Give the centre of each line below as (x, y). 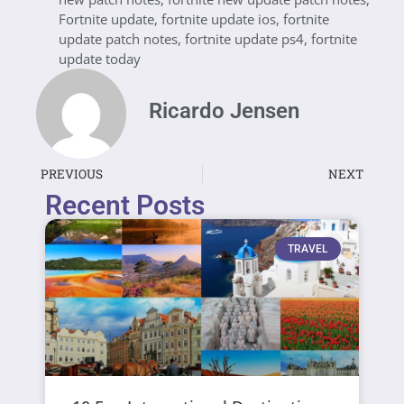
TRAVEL (308, 249)
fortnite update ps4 (244, 38)
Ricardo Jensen (224, 110)
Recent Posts (125, 205)
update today (100, 58)
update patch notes (118, 38)
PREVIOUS (72, 174)
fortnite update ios (219, 18)
